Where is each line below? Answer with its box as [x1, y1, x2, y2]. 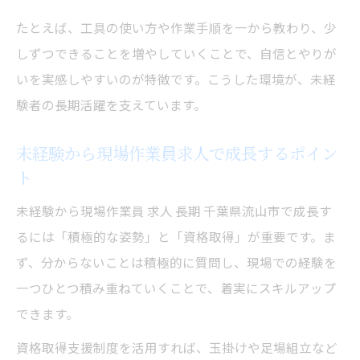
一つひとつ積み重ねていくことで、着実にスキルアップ [16, 278, 336, 297]
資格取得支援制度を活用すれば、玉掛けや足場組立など [16, 337, 337, 356]
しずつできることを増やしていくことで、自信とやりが [16, 43, 337, 62]
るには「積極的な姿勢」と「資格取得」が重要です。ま [16, 227, 336, 245]
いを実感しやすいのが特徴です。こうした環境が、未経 [16, 69, 336, 88]
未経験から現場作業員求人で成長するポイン [16, 141, 337, 165]
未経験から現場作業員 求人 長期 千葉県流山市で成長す [16, 201, 332, 219]
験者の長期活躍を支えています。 [16, 95, 207, 113]
